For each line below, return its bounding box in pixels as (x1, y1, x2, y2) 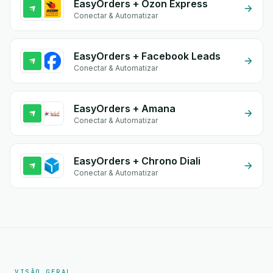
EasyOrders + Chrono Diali (74, 155, 200, 167)
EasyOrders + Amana (74, 102, 175, 115)
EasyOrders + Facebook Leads (74, 50, 221, 62)
